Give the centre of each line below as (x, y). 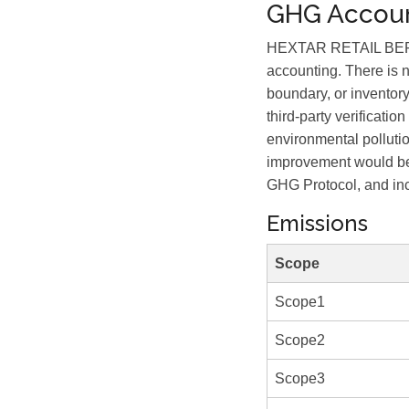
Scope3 (300, 378)
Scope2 (300, 340)
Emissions (317, 223)
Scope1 (300, 302)
